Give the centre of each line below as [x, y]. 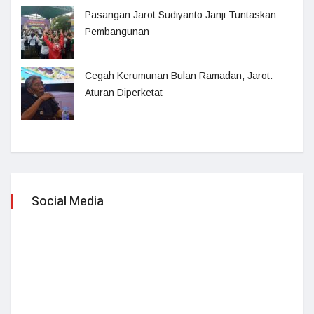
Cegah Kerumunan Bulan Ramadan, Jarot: [179, 76]
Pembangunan [117, 32]
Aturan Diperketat [124, 93]
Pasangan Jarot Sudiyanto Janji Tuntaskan [180, 15]
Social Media [68, 202]
